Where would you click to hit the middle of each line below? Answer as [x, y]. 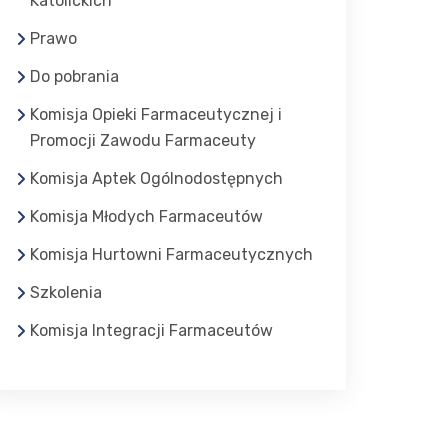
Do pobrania [74, 77]
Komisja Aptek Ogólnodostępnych [156, 179]
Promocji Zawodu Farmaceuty [143, 141]
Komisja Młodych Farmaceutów [146, 217]
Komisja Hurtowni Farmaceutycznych [171, 255]
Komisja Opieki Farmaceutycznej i [156, 115]
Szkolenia [66, 293]
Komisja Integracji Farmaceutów [151, 331]
